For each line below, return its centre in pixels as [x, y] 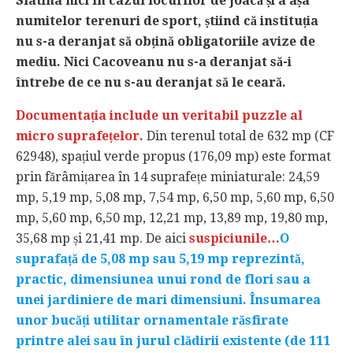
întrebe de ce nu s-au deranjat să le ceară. [151, 82]
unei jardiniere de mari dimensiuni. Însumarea [168, 299]
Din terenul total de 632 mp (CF [239, 136]
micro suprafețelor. [80, 136]
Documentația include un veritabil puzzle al [159, 115]
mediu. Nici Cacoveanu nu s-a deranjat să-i [154, 61]
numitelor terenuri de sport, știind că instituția [167, 20]
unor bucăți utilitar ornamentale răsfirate [152, 320]
